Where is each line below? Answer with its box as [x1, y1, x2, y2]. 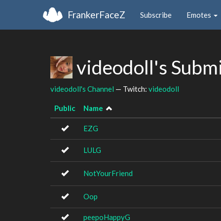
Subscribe [140, 10, 172, 19]
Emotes [186, 10, 213, 19]
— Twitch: [114, 84, 148, 93]
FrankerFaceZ [68, 8, 125, 20]
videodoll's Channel [50, 84, 114, 93]
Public [54, 104, 75, 112]
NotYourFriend [83, 169, 133, 178]
